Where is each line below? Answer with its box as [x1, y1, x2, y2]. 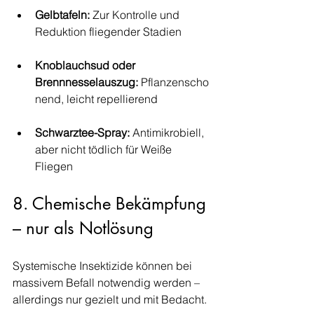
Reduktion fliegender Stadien [35, 25, 182, 39]
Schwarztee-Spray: [35, 125, 130, 139]
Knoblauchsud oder [35, 58, 138, 72]
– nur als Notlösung [13, 217, 153, 239]
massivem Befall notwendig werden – [13, 275, 203, 289]
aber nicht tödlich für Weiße [35, 142, 175, 156]
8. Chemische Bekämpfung [13, 193, 211, 214]
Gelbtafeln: [35, 8, 90, 22]
